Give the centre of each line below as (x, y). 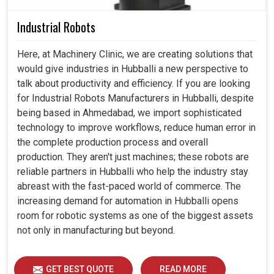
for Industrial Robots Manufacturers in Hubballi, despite (135, 98)
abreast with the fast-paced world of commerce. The (129, 187)
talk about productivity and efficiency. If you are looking (134, 84)
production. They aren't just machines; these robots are (133, 157)
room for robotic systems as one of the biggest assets (135, 216)
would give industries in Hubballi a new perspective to (133, 69)
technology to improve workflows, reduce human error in (136, 128)
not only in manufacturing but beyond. (96, 231)
